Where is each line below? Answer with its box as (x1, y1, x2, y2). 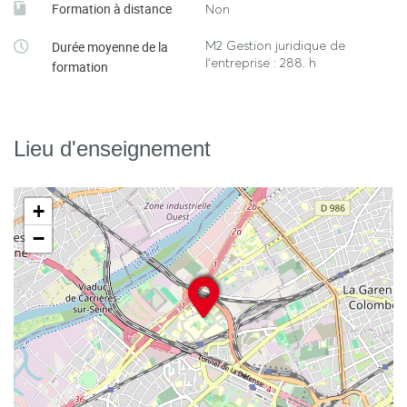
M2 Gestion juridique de (205, 37, 345, 54)
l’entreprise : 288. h (205, 55, 316, 71)
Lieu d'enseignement (14, 136, 211, 161)
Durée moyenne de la (52, 38, 168, 55)
